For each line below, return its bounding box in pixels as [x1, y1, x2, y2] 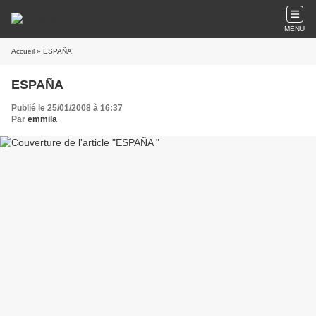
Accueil [11, 47, 35, 55]
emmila [28, 114, 57, 124]
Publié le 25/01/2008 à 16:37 [11, 103, 123, 113]
